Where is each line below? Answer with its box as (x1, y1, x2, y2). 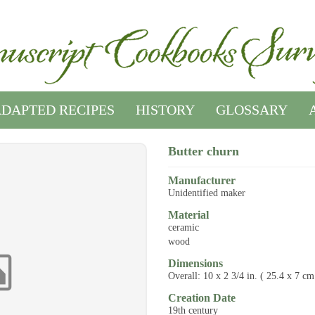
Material (167, 209, 209, 221)
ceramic (167, 222, 199, 233)
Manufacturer (167, 174, 236, 186)
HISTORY (136, 102, 195, 117)
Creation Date (167, 292, 236, 304)
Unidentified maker (167, 188, 245, 198)
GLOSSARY (216, 102, 288, 117)
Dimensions (167, 257, 223, 269)
